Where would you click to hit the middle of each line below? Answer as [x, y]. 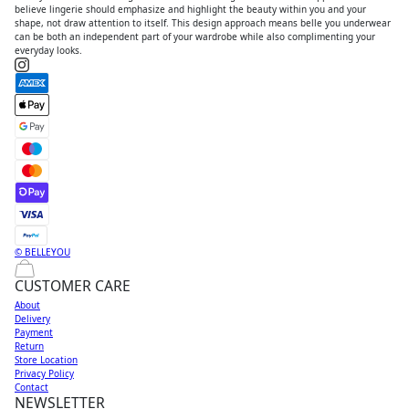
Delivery [32, 319]
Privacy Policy [44, 374]
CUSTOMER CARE [73, 286]
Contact [31, 388]
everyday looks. [48, 50]
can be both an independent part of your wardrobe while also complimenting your [195, 37]
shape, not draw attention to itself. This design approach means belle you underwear [203, 23]
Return [29, 346]
